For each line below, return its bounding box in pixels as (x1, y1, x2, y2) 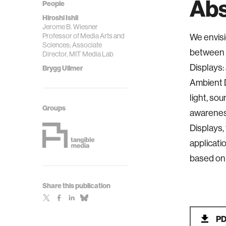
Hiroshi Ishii (42, 13, 78, 22)
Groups (42, 103, 66, 112)
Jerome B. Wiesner (42, 22, 98, 31)
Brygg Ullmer (42, 64, 83, 73)
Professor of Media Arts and (42, 31, 125, 40)
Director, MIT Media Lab (42, 49, 114, 59)
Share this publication (42, 181, 110, 190)
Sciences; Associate (42, 40, 102, 49)
